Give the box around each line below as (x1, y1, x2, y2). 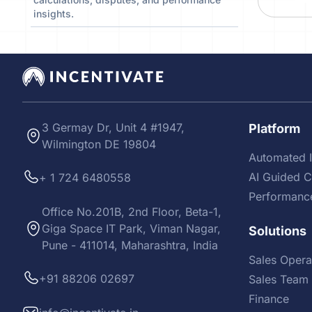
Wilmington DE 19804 (41, 137, 156, 152)
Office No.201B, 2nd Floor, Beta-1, (41, 205, 221, 219)
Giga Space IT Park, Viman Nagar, (41, 221, 221, 236)
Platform (248, 121, 300, 136)
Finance (248, 292, 289, 306)
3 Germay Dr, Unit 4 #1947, (41, 120, 185, 135)
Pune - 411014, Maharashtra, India (41, 238, 218, 253)
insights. (33, 8, 74, 19)
